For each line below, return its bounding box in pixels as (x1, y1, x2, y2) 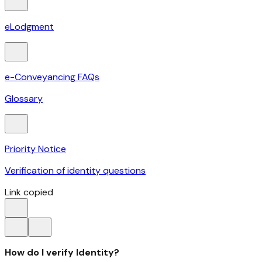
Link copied (5, 186, 53, 199)
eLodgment (5, 20, 54, 33)
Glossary (5, 92, 43, 105)
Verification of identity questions (5, 164, 146, 177)
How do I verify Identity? (5, 246, 119, 259)
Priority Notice (5, 143, 66, 156)
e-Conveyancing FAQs (5, 71, 99, 84)
